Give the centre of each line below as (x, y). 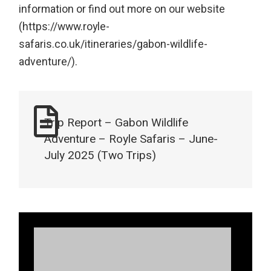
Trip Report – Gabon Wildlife (116, 123)
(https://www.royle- (64, 27)
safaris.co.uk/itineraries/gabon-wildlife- (113, 44)
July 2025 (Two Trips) (100, 156)
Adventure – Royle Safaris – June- (131, 139)
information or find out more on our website (122, 9)
